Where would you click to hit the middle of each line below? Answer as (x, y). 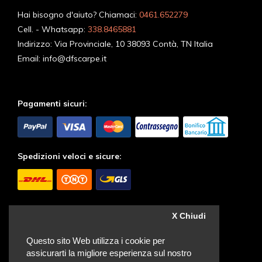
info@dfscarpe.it (75, 58)
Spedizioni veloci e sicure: (70, 156)
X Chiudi (189, 216)
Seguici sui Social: (54, 208)
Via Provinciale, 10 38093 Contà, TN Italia (134, 44)
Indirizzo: (36, 44)
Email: (30, 58)
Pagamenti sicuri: (52, 103)
